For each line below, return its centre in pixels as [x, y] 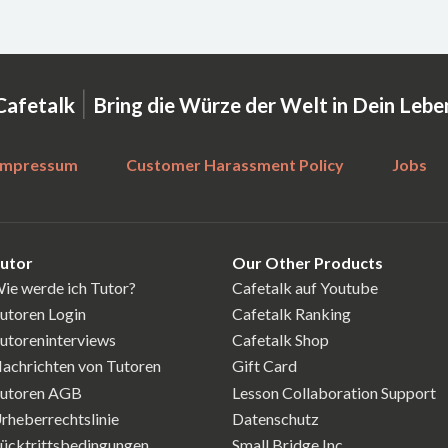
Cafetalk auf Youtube [305, 287]
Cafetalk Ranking [291, 313]
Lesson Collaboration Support [334, 392]
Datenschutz [275, 418]
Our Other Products [307, 262]
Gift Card [264, 366]
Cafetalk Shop [280, 340]
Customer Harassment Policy [235, 164]
